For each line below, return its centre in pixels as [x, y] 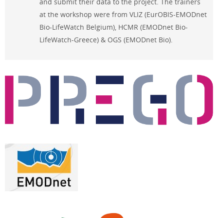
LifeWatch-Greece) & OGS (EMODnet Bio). [106, 39]
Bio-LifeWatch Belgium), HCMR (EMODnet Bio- [113, 27]
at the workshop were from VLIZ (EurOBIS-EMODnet [123, 14]
